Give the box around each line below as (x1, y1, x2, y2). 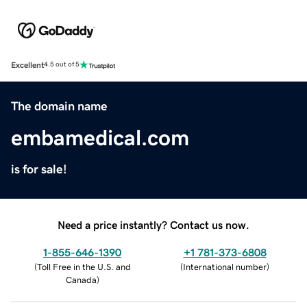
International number (183, 262, 267, 271)
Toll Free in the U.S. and (36, 262, 131, 271)
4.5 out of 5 (44, 61, 79, 69)
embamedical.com (11, 126, 189, 149)
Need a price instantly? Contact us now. (58, 219, 249, 230)
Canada (65, 275, 97, 284)
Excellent (11, 60, 44, 69)
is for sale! (11, 162, 67, 175)
